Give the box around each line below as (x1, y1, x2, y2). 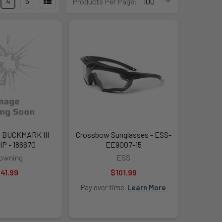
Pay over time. (81, 182, 128, 192)
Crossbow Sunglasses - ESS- (75, 129, 171, 139)
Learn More (127, 182, 166, 192)
